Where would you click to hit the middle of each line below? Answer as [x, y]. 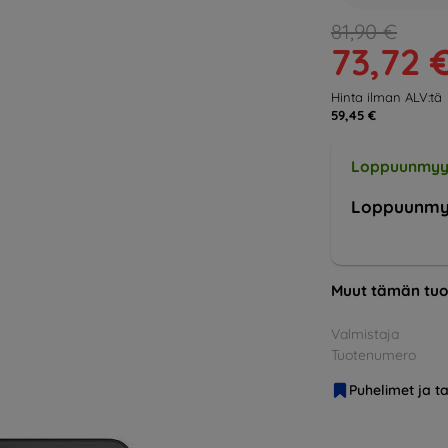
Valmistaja [365, 334]
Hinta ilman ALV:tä [386, 97]
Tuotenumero [373, 355]
